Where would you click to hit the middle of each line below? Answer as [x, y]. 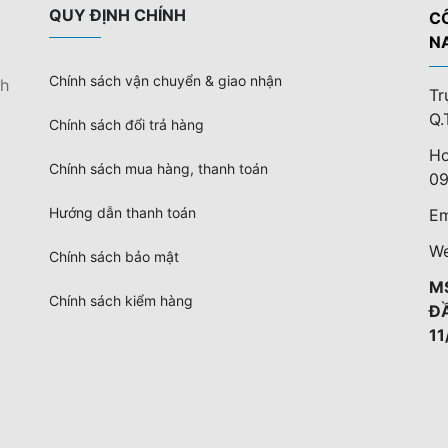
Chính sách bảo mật [114, 256]
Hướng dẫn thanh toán [122, 212]
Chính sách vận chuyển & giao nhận [165, 80]
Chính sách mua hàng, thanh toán [158, 168]
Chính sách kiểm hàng [121, 300]
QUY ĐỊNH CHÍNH [117, 15]
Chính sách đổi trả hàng [126, 124]
